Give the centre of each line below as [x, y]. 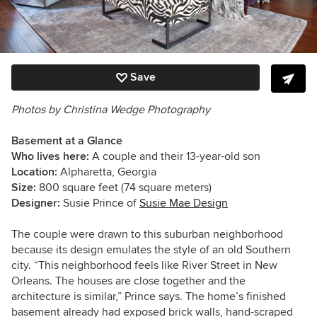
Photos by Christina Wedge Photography [111, 110]
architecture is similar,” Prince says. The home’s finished [149, 297]
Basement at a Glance [67, 141]
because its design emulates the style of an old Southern [151, 250]
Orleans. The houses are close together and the [128, 281]
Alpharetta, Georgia [108, 172]
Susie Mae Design [184, 203]
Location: [36, 172]
